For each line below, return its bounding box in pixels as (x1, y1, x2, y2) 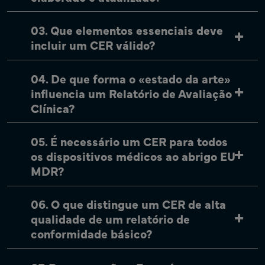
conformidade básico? (31, 225, 153, 242)
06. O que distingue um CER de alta (31, 196, 226, 212)
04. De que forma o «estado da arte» (31, 70, 231, 86)
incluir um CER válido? (31, 37, 156, 53)
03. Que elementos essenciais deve (31, 22, 223, 38)
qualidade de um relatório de (31, 211, 190, 227)
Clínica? (31, 99, 75, 116)
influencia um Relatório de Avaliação (31, 85, 232, 101)
